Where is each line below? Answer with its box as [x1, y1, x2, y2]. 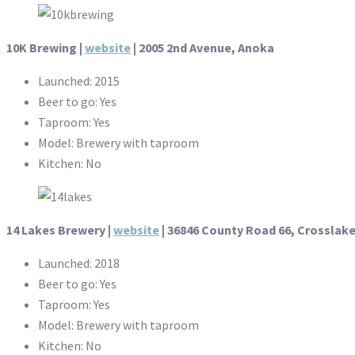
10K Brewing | [6, 39, 85, 55]
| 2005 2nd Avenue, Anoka [131, 39, 274, 55]
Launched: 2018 [38, 254, 120, 271]
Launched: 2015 [38, 72, 120, 89]
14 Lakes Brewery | [6, 221, 113, 238]
